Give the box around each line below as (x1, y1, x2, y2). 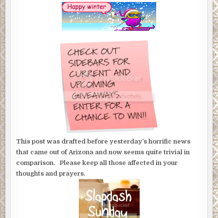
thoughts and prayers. (16, 170, 86, 178)
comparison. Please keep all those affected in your (16, 159, 178, 167)
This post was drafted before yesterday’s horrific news (16, 138, 191, 145)
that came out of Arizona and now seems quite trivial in (16, 148, 192, 156)
